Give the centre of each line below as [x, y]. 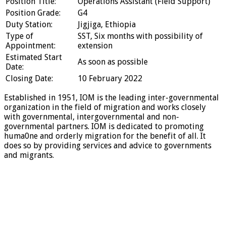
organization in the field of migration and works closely [105, 107]
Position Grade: [33, 13]
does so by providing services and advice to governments [108, 145]
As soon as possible [113, 62]
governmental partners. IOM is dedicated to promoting [104, 126]
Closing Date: [29, 78]
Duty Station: [29, 24]
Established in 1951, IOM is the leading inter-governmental [111, 97]
